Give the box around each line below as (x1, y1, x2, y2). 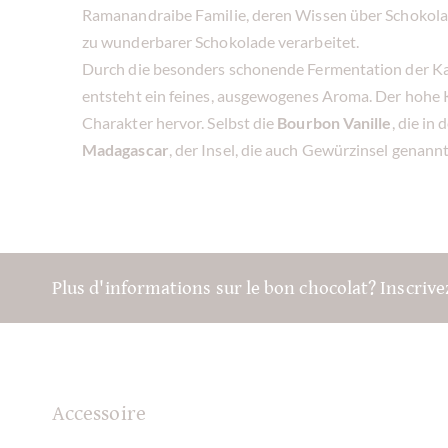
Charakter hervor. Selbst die (82, 112, 278, 132)
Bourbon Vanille (277, 112, 392, 132)
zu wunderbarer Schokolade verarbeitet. (82, 31, 360, 51)
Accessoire (52, 401, 146, 426)
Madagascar (82, 139, 169, 159)
